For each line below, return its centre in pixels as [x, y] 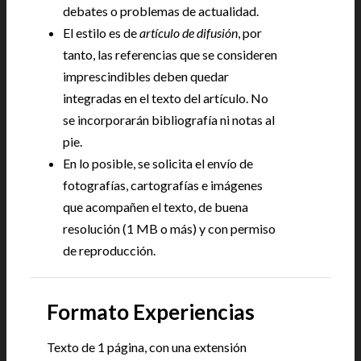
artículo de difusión [189, 33]
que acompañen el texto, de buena [156, 207]
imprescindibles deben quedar [146, 76]
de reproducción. [109, 250]
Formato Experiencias [151, 312]
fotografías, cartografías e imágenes [163, 185]
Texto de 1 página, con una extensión [147, 347]
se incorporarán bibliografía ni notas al [169, 120]
